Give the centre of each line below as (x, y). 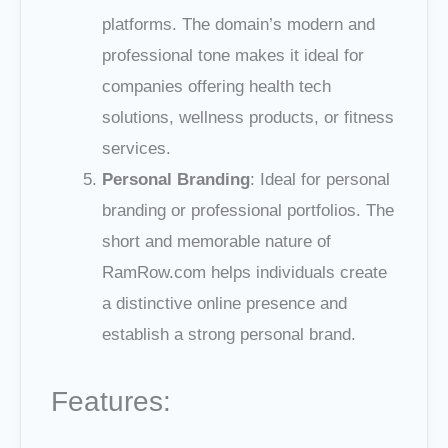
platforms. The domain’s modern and (238, 25)
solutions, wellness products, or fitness (248, 118)
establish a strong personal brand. (229, 335)
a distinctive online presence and (224, 304)
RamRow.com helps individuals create (244, 273)
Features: (111, 401)
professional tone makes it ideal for (233, 56)
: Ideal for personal (320, 180)
